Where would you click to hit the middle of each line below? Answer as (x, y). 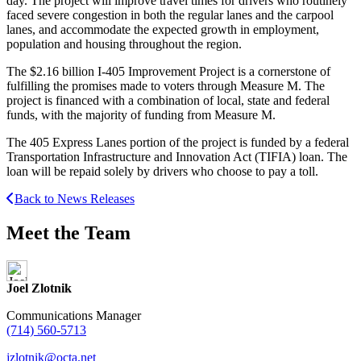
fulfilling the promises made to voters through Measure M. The (166, 85)
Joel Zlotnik (39, 288)
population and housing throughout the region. (124, 44)
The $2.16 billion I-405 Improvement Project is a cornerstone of (168, 71)
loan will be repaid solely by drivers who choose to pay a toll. (162, 171)
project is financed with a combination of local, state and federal (168, 100)
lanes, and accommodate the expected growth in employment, (163, 29)
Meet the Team (68, 232)
